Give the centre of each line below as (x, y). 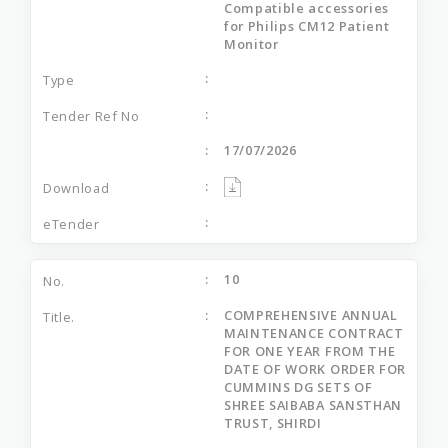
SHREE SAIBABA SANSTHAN (313, 404)
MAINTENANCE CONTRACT (314, 332)
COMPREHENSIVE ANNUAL (311, 314)
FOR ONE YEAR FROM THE (310, 350)
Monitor (251, 43)
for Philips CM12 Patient (307, 25)
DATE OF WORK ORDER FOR (315, 368)
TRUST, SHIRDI (273, 422)
